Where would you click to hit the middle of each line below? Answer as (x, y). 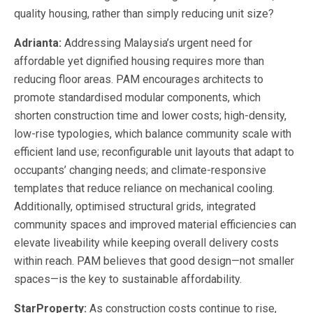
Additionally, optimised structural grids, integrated (135, 206)
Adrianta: (39, 43)
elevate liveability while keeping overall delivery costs (146, 242)
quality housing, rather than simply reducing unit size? (144, 13)
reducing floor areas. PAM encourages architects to (139, 79)
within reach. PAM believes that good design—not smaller (154, 261)
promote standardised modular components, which (137, 97)
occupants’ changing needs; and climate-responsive (140, 170)
